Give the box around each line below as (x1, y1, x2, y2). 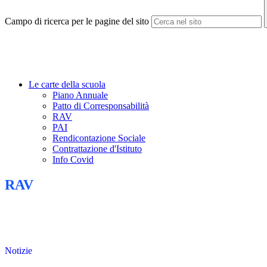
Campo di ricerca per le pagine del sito (5, 16, 149, 27)
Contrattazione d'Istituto (52, 144, 142, 154)
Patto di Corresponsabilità (52, 101, 149, 111)
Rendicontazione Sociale (52, 133, 145, 144)
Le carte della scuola (29, 79, 105, 90)
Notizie (5, 246, 32, 256)
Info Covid (52, 154, 94, 165)
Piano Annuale (52, 90, 108, 101)
